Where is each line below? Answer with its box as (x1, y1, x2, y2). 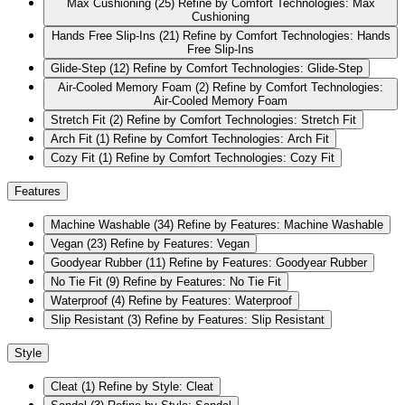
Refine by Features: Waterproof (128, 294, 292, 308)
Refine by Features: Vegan (110, 237, 250, 251)
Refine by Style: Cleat (99, 380, 213, 394)
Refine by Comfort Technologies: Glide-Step (133, 61, 363, 76)
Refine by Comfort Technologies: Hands (182, 29, 391, 43)
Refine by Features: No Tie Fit (123, 275, 281, 289)
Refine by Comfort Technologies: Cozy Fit (116, 151, 334, 165)
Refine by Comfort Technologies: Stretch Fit (127, 113, 356, 127)
